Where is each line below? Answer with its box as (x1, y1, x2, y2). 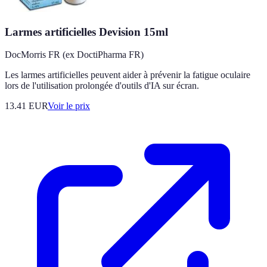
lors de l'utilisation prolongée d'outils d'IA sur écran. (5, 80, 199, 91)
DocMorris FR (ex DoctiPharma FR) (5, 49, 144, 60)
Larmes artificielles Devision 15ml (5, 25, 168, 38)
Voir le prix (48, 101, 90, 111)
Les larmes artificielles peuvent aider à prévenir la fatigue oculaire (5, 70, 250, 80)
